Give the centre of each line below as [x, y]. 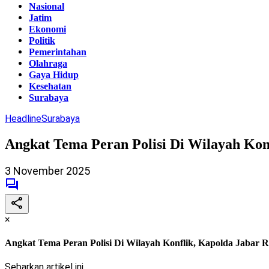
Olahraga [48, 63]
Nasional [47, 6]
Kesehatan [50, 86]
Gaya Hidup [54, 75]
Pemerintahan [58, 52]
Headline [23, 119]
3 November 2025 [47, 171]
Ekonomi [47, 29]
